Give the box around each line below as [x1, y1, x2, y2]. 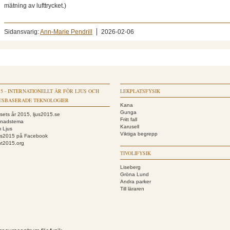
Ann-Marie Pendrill [40, 28, 92, 35]
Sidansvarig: [4, 28, 40, 35]
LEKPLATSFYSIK [120, 87, 160, 94]
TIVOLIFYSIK [120, 149, 151, 157]
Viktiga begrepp [120, 131, 158, 137]
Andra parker [120, 179, 151, 184]
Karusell [120, 124, 139, 129]
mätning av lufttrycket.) [4, 2, 66, 9]
